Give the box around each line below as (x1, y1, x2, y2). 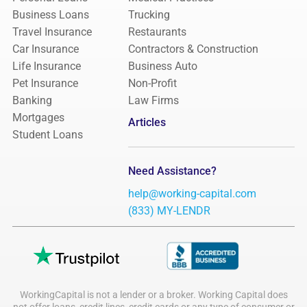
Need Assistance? (127, 164, 217, 178)
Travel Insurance (12, 25, 92, 39)
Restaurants (127, 25, 186, 39)
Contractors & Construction (127, 42, 258, 56)
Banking (12, 94, 52, 108)
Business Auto (127, 60, 197, 73)
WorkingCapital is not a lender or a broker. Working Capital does (19, 288, 288, 300)
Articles (127, 116, 166, 130)
